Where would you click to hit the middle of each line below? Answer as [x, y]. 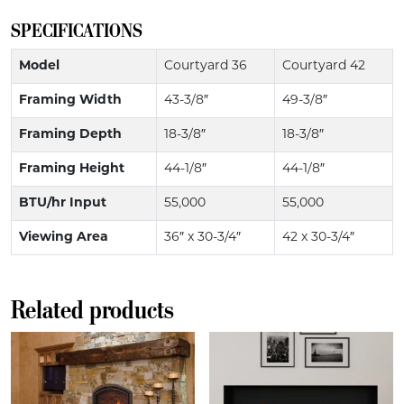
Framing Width [70, 101]
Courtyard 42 [324, 67]
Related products [92, 310]
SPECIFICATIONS [77, 31]
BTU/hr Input [63, 204]
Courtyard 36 [206, 67]
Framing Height [72, 170]
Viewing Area [64, 238]
